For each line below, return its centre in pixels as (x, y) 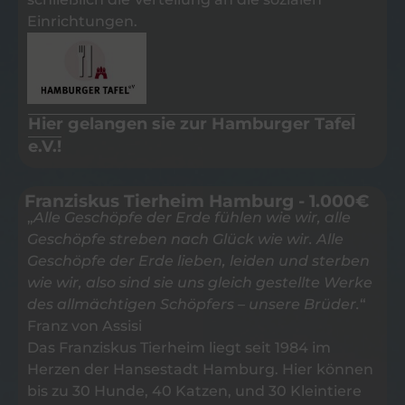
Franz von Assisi (85, 325)
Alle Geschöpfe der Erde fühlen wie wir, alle (192, 217)
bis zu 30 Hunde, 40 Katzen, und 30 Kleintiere (194, 391)
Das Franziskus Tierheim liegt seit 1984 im (179, 347)
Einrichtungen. (82, 21)
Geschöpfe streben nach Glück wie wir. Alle (185, 239)
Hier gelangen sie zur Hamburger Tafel (192, 123)
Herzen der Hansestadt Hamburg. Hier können (200, 369)
